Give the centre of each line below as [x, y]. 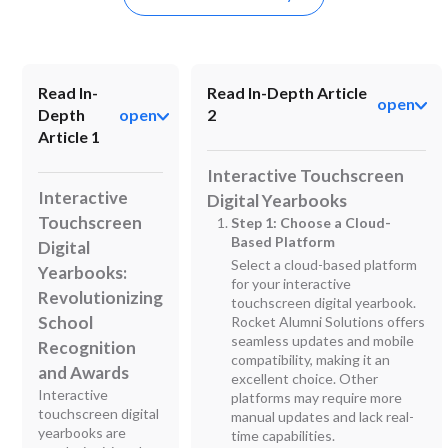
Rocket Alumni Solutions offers [328, 321]
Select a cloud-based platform [324, 264]
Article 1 [69, 136]
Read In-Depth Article [287, 92]
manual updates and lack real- [323, 416]
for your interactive [291, 283]
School [66, 322]
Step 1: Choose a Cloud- [311, 222]
